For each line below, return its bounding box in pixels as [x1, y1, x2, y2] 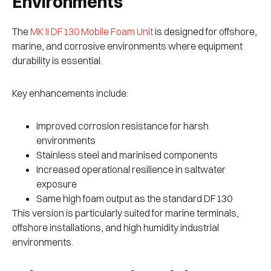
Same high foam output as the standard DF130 [36, 192, 234, 205]
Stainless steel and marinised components [36, 149, 220, 162]
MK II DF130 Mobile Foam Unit [30, 25, 153, 38]
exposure [36, 178, 79, 191]
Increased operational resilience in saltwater [36, 163, 226, 176]
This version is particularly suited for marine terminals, [12, 207, 239, 220]
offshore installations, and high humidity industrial [12, 221, 219, 234]
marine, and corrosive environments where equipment [12, 40, 243, 53]
